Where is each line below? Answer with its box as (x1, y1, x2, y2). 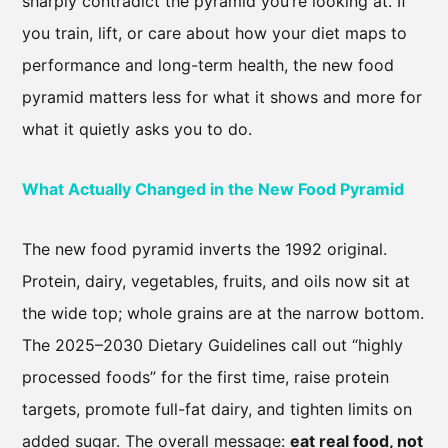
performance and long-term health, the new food (22, 55, 394, 76)
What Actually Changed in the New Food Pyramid (22, 179, 404, 200)
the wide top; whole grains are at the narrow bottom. (22, 303, 424, 324)
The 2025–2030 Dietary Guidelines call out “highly (22, 335, 403, 356)
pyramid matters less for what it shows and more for (22, 87, 422, 108)
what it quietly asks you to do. (22, 119, 252, 140)
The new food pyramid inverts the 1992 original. (22, 239, 387, 260)
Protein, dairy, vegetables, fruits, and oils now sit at (22, 271, 410, 292)
